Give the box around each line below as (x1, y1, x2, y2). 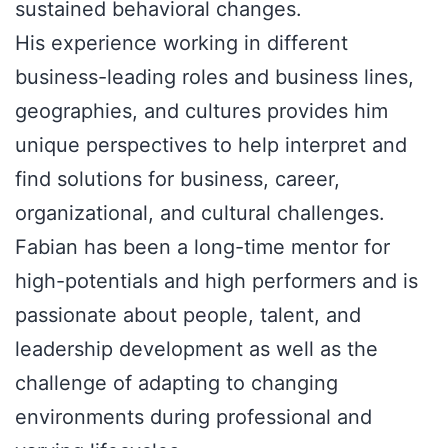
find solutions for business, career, (15, 167, 340, 191)
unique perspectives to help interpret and (15, 133, 407, 157)
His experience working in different (15, 31, 348, 55)
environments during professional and (15, 405, 372, 429)
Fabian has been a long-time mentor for (15, 235, 390, 259)
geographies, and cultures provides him (15, 99, 388, 123)
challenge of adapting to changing (15, 371, 338, 395)
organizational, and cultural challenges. (15, 201, 385, 225)
